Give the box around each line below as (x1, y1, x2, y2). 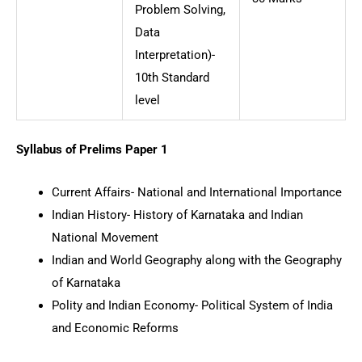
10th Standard (134, 69, 209, 85)
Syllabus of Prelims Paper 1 (16, 141, 168, 157)
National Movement (51, 230, 158, 246)
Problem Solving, (134, 2, 225, 17)
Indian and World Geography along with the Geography (51, 253, 342, 268)
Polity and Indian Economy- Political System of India (51, 298, 333, 314)
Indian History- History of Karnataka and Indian (51, 208, 303, 223)
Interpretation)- (134, 47, 215, 62)
